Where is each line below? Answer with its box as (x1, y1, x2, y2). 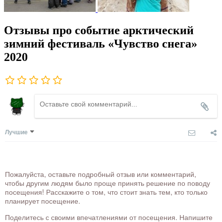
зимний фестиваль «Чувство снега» (4, 37, 197, 50)
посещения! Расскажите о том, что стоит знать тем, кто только (5, 187, 208, 197)
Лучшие (5, 127, 28, 137)
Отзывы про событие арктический (4, 23, 194, 37)
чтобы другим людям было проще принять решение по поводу (5, 178, 210, 188)
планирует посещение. (5, 196, 80, 206)
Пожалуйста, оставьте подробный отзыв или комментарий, (5, 169, 196, 179)
